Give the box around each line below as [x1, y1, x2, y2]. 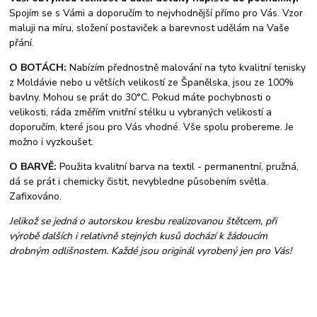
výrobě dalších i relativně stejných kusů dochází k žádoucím [9, 229, 268, 243]
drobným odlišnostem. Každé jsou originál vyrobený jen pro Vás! [9, 244, 292, 258]
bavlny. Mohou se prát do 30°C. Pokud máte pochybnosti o [9, 91, 272, 105]
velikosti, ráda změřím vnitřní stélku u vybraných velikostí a [9, 105, 272, 120]
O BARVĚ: [9, 160, 57, 174]
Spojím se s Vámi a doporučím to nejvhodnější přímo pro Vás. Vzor [9, 6, 304, 21]
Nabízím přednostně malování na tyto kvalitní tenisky [69, 61, 306, 75]
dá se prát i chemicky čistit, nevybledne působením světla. [9, 175, 269, 189]
